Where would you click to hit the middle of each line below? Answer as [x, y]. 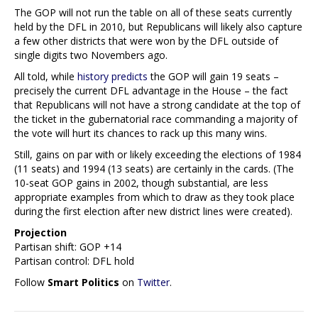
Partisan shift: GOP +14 [68, 246]
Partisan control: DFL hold [74, 261]
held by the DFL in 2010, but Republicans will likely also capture [158, 26]
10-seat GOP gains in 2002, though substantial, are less [141, 182]
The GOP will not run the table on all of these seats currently [153, 12]
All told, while [46, 76]
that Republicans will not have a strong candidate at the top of [157, 104]
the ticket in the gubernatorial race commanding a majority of [156, 119]
